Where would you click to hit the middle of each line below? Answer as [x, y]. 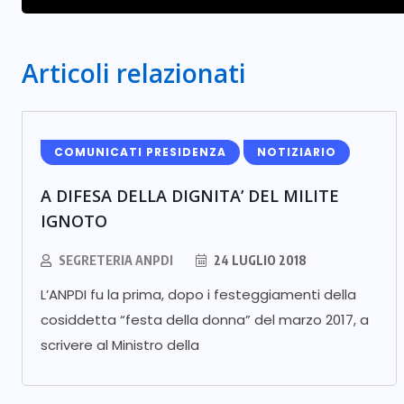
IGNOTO [74, 221]
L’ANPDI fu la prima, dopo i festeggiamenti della [198, 294]
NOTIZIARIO [297, 152]
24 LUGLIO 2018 [259, 260]
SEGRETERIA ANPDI [116, 260]
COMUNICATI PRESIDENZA [140, 152]
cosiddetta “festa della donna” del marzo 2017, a [205, 320]
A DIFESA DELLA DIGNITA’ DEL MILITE [190, 196]
